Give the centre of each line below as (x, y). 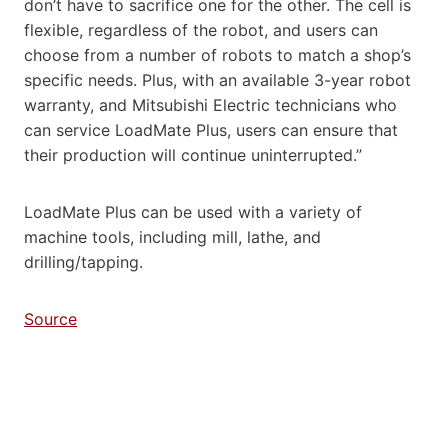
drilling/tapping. (83, 261)
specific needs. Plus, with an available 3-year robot (217, 79)
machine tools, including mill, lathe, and (172, 236)
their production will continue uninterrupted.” (193, 154)
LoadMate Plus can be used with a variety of (193, 211)
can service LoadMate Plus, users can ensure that (211, 129)
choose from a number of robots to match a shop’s (217, 54)
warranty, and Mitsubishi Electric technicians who (210, 104)
